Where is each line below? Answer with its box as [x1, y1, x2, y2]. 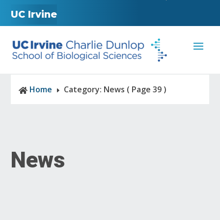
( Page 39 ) [125, 83, 167, 95]
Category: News [64, 83, 125, 95]
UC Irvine [11, 8, 57, 20]
